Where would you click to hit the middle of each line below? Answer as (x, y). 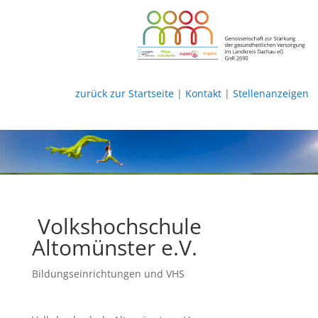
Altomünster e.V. (114, 247)
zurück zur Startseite (124, 93)
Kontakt (203, 93)
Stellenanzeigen (270, 93)
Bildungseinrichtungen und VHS (108, 273)
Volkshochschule (116, 226)
